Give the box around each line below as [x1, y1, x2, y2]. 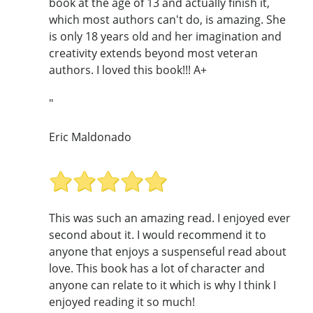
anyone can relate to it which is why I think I [49, 277, 276, 293]
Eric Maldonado [49, 129, 131, 145]
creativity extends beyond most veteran [49, 45, 258, 61]
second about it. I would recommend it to [49, 226, 266, 242]
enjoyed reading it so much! [49, 293, 195, 310]
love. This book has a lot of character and [49, 260, 265, 276]
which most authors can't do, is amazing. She [49, 12, 286, 28]
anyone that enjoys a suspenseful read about [49, 243, 286, 259]
